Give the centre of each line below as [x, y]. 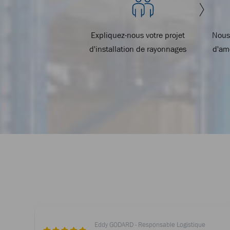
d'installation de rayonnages [138, 49]
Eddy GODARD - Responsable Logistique [150, 224]
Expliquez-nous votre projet [138, 35]
